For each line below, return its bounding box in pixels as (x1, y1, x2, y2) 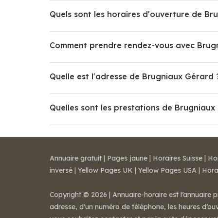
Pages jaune (107, 154, 147, 163)
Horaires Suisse (153, 154, 202, 163)
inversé (50, 166, 73, 175)
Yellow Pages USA (138, 166, 197, 175)
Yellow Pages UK (78, 166, 133, 175)
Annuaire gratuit (50, 154, 102, 163)
